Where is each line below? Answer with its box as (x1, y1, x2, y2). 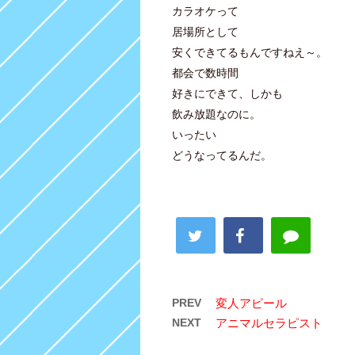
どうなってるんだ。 (172, 148, 272, 162)
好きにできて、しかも (172, 86, 283, 100)
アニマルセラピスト (216, 315, 323, 330)
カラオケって (172, 4, 239, 17)
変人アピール (216, 296, 287, 310)
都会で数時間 (172, 66, 239, 79)
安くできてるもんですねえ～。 (172, 45, 327, 59)
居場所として (172, 25, 239, 38)
